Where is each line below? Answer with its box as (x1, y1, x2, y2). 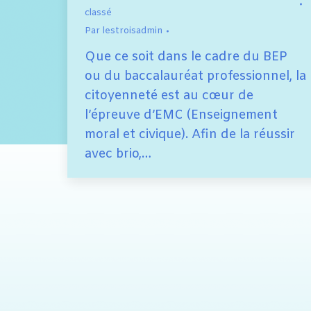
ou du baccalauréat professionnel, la (85, 68, 306, 85)
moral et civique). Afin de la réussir (85, 126, 295, 144)
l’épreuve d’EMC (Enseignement (85, 107, 278, 124)
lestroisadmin (103, 25, 162, 37)
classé (85, 7, 112, 19)
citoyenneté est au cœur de (85, 87, 253, 105)
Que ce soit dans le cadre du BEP (85, 49, 287, 66)
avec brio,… (85, 146, 151, 163)
